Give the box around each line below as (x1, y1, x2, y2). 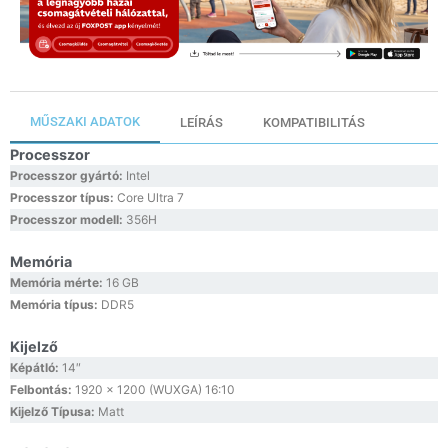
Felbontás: (10, 382, 75, 398)
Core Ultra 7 (117, 190, 184, 206)
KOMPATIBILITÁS (263, 115, 365, 131)
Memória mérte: (10, 275, 106, 291)
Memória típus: (10, 297, 101, 313)
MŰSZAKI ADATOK (30, 114, 140, 130)
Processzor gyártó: (10, 168, 126, 184)
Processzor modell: (10, 212, 126, 228)
